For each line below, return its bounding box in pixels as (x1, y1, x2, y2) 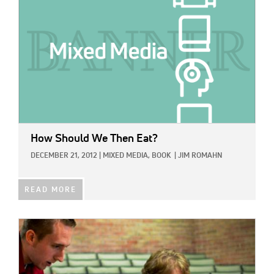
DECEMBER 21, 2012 (31, 152, 97, 160)
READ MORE (24, 186, 76, 194)
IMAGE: (18, 221, 46, 230)
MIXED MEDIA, (103, 152, 150, 160)
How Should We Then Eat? (31, 133, 158, 144)
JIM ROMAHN (178, 152, 222, 160)
